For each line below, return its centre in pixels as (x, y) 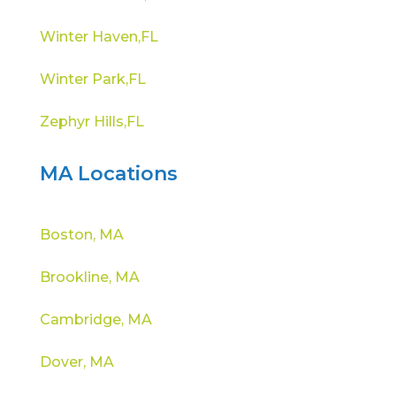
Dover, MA (76, 362)
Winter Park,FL (92, 79)
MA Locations (108, 173)
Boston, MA (81, 234)
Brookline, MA (89, 277)
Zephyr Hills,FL (91, 121)
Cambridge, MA (95, 319)
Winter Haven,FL (99, 36)
